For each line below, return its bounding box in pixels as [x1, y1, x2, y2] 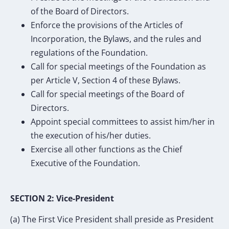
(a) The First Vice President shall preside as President [10, 213, 214, 225]
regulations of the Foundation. [31, 47, 148, 59]
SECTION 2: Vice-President [10, 192, 114, 204]
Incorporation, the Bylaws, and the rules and [31, 33, 201, 45]
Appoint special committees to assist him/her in [31, 116, 215, 128]
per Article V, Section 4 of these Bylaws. [31, 75, 180, 86]
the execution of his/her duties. [31, 130, 151, 142]
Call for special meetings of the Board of [31, 88, 184, 100]
